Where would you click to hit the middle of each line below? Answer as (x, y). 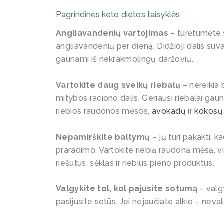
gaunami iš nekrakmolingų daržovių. (125, 59)
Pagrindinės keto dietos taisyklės (118, 15)
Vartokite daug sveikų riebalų (118, 85)
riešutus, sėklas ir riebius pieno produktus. (135, 163)
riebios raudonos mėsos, (104, 111)
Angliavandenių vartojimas (112, 33)
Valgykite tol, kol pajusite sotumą (128, 189)
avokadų (169, 111)
